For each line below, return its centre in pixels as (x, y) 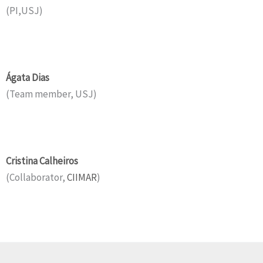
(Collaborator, (36, 177)
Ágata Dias (28, 77)
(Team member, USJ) (51, 94)
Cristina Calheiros (42, 161)
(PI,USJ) (24, 11)
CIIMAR (82, 177)
